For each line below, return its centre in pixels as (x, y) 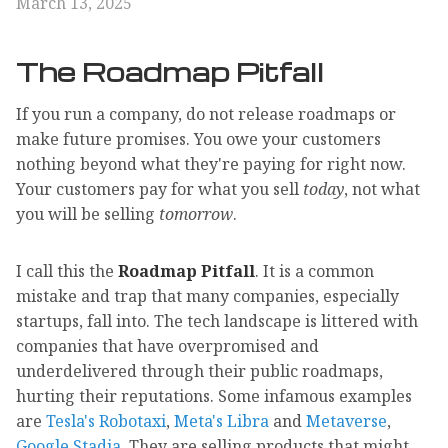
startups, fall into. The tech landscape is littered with (217, 320)
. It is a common (314, 270)
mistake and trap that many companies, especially (207, 295)
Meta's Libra (221, 420)
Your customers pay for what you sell (159, 188)
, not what (382, 188)
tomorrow (196, 213)
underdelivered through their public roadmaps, (199, 370)
